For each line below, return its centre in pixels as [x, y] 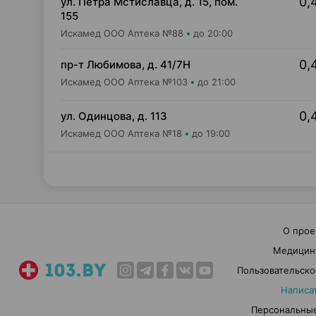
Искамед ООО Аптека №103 [124, 82]
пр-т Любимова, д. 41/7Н [126, 65]
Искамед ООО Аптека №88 [122, 33]
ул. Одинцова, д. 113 [114, 116]
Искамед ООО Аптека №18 [121, 133]
